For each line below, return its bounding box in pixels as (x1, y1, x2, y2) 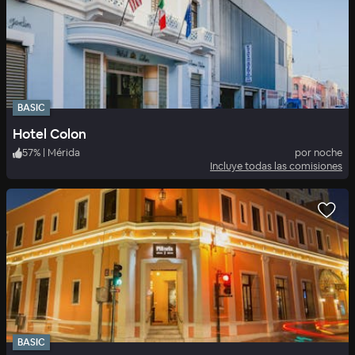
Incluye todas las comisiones (210, 159, 342, 174)
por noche (295, 146, 342, 160)
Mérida (48, 146, 80, 160)
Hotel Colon (13, 125, 86, 143)
